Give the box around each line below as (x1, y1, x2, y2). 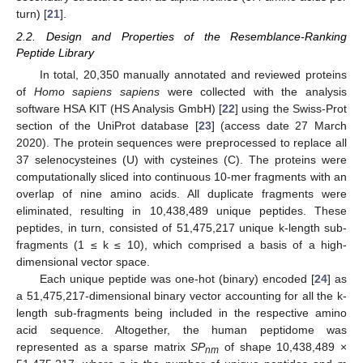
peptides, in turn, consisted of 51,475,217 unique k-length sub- (16, 221, 347, 235)
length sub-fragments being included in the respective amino (16, 306, 347, 320)
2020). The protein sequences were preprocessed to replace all (16, 136, 347, 150)
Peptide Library (16, 45, 94, 59)
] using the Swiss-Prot (235, 102, 347, 116)
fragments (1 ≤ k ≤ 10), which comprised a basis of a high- (16, 238, 347, 252)
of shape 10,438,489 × (219, 340, 348, 354)
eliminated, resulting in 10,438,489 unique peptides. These (16, 204, 347, 218)
